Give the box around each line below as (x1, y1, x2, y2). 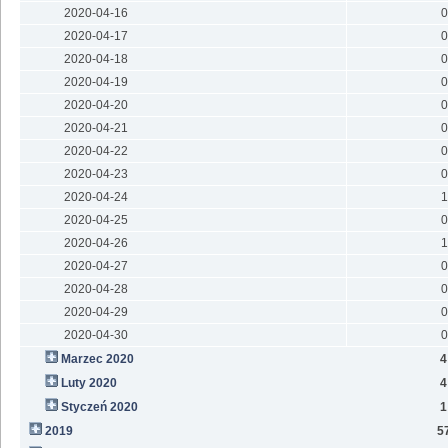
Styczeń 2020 (60, 400, 138, 415)
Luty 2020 (60, 376, 117, 391)
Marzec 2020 (60, 352, 134, 367)
